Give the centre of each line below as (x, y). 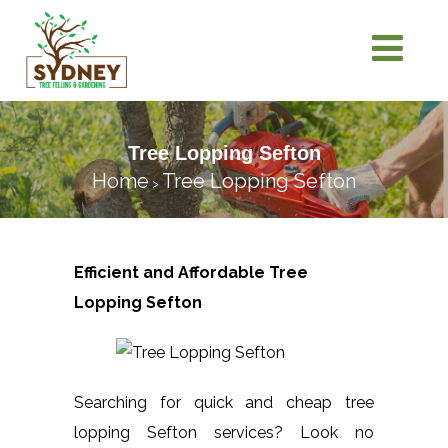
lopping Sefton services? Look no (224, 432)
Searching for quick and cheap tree (224, 402)
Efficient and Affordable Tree (191, 272)
